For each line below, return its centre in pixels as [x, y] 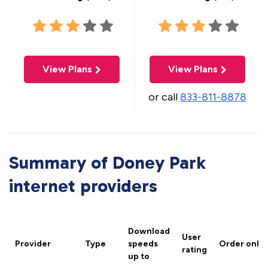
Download [149, 231]
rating [194, 250]
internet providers [83, 186]
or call [164, 97]
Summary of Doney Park [107, 163]
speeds [143, 244]
